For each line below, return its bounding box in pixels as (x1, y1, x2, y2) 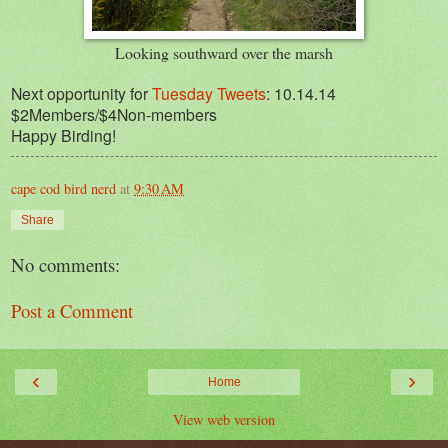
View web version (173, 409, 275, 429)
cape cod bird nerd (11, 178, 116, 198)
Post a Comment (11, 298, 133, 324)
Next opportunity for (11, 81, 152, 104)
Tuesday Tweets (152, 81, 266, 104)
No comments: (11, 251, 120, 277)
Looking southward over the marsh (115, 41, 333, 63)
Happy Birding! (11, 123, 116, 146)
